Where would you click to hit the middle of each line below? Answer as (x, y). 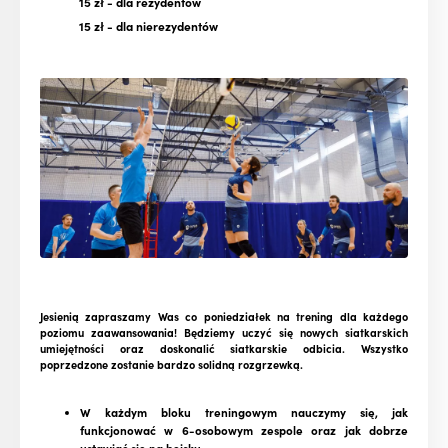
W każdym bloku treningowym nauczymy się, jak (244, 412)
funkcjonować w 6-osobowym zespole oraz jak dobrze (244, 430)
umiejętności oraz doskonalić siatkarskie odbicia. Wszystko (224, 348)
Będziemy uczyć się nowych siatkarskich (296, 332)
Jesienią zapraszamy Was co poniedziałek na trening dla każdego (224, 316)
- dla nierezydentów (161, 25)
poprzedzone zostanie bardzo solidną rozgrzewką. (171, 364)
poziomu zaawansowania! (108, 332)
